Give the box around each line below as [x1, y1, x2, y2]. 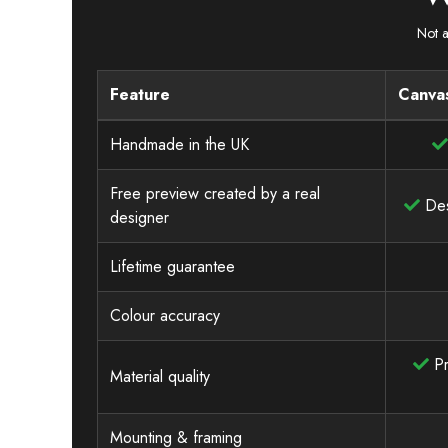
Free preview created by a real [110, 181, 320, 205]
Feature [110, 82, 170, 106]
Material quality [110, 364, 210, 388]
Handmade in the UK [110, 132, 249, 156]
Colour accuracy [110, 303, 220, 327]
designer [110, 205, 169, 229]
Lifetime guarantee [110, 254, 235, 278]
